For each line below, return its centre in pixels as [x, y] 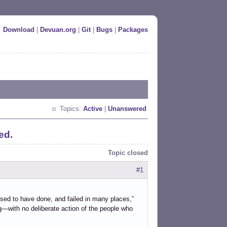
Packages [133, 30]
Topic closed [128, 153]
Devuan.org [58, 30]
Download [19, 30]
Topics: [71, 109]
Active [93, 109]
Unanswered [127, 109]
